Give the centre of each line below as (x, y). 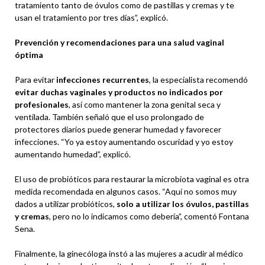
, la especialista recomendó (198, 79)
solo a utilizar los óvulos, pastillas (183, 203)
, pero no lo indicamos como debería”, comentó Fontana (149, 216)
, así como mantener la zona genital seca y (145, 104)
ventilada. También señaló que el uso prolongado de (109, 117)
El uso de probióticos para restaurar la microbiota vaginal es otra (132, 179)
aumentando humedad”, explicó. (73, 154)
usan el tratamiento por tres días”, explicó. (91, 17)
